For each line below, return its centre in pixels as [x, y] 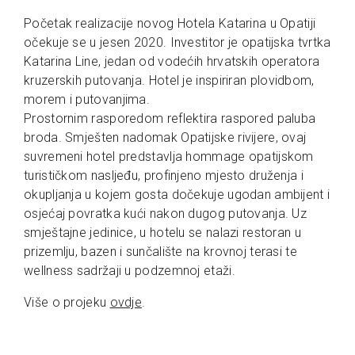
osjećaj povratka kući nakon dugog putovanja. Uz [166, 214]
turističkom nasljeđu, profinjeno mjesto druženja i [164, 176]
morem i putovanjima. [87, 100]
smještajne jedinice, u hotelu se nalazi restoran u [162, 233]
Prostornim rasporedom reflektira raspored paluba [170, 119]
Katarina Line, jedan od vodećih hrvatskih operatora [172, 62]
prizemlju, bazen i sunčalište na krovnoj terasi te [160, 252]
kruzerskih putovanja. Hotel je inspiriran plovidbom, [169, 81]
